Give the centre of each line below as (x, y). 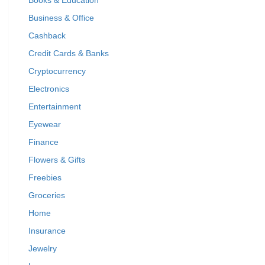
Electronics (49, 89)
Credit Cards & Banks (69, 53)
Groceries (47, 195)
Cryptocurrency (57, 71)
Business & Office (61, 18)
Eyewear (45, 124)
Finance (43, 142)
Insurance (47, 231)
